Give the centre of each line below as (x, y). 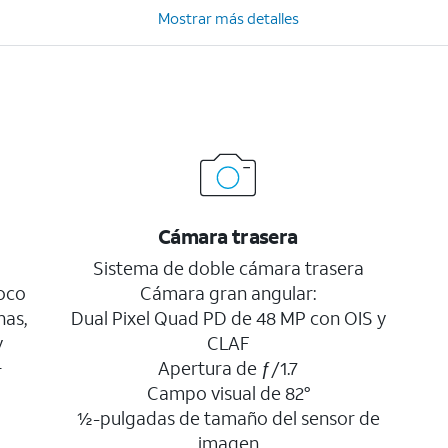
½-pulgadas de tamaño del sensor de (228, 418)
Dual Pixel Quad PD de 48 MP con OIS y (228, 318)
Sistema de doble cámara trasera (228, 268)
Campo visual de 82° (228, 393)
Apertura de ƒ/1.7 (228, 368)
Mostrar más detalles (228, 18)
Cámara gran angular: (228, 293)
